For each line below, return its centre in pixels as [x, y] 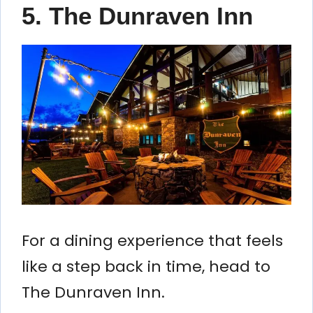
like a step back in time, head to [146, 266]
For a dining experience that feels [152, 240]
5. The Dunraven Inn [137, 15]
